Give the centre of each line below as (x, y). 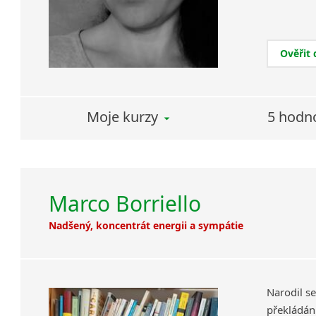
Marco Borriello (125, 204)
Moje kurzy (122, 117)
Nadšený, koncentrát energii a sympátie (146, 226)
